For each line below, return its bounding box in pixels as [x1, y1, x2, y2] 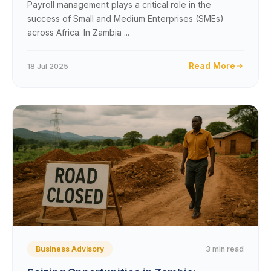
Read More [189, 60, 235, 71]
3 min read [206, 244, 244, 253]
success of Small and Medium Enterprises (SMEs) [27, 13, 224, 24]
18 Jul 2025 [27, 61, 68, 71]
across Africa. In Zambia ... [27, 27, 129, 38]
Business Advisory [36, 244, 104, 253]
